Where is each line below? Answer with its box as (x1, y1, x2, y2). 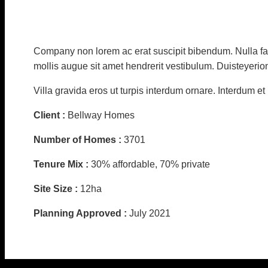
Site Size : (33, 183, 80, 194)
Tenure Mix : (33, 159, 91, 169)
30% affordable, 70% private (91, 159, 210, 169)
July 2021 (129, 208, 170, 218)
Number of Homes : (33, 134, 124, 145)
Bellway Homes (68, 109, 135, 120)
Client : (33, 109, 68, 120)
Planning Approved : (33, 208, 129, 218)
